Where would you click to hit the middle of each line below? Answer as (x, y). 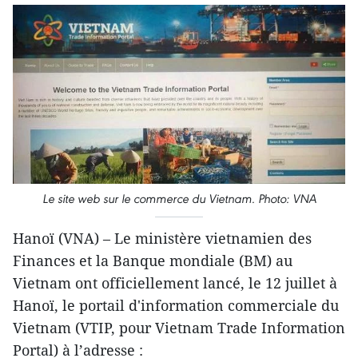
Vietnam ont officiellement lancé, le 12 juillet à (175, 282)
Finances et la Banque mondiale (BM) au (153, 260)
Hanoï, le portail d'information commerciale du (176, 305)
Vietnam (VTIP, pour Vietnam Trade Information (179, 327)
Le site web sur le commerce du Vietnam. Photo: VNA (179, 198)
